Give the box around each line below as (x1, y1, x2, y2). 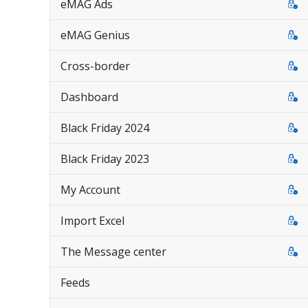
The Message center (60, 244, 166, 259)
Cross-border (60, 58, 130, 74)
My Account (60, 182, 120, 197)
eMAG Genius (60, 27, 130, 43)
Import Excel (60, 213, 124, 228)
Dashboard (60, 89, 118, 104)
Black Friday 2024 (60, 120, 149, 135)
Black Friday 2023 (60, 151, 149, 166)
